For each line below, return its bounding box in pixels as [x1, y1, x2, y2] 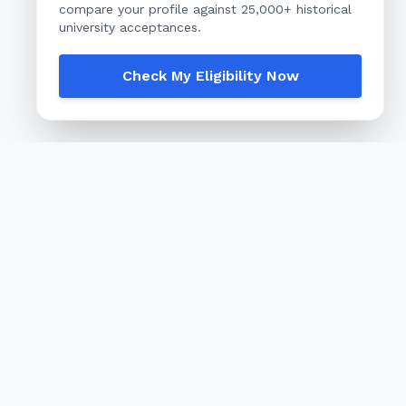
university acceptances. [59, 20, 201, 34]
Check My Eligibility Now [121, 67, 299, 84]
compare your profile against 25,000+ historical [59, 2, 352, 16]
